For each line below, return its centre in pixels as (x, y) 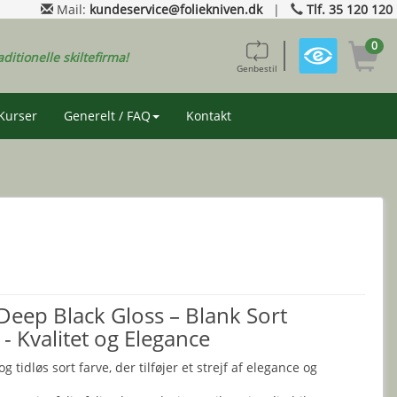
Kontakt (209, 116)
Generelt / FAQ (107, 116)
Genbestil (257, 69)
